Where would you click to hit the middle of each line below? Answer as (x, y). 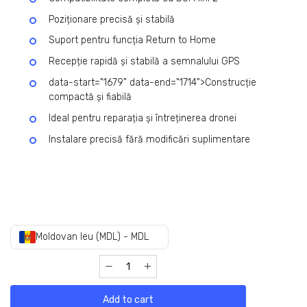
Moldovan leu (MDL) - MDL (92, 237)
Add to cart (128, 299)
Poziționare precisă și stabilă (112, 19)
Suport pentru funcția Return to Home (132, 40)
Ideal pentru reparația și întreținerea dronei (143, 118)
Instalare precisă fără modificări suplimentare (149, 139)
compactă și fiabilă (90, 97)
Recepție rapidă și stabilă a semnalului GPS (144, 62)
